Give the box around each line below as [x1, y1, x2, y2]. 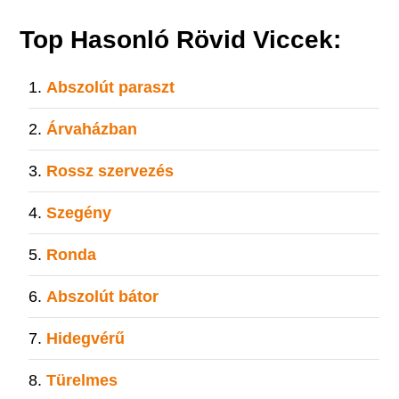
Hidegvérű [46, 330, 126, 347]
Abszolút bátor [46, 288, 159, 305]
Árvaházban [46, 120, 138, 138]
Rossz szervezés [46, 162, 175, 180]
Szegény [46, 204, 112, 222]
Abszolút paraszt [46, 78, 175, 96]
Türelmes [46, 371, 118, 389]
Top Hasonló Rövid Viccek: [20, 26, 342, 53]
